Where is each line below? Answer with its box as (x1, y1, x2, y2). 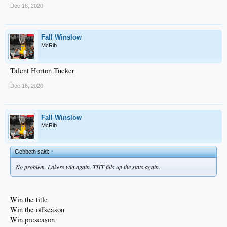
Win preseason (10, 214, 55, 224)
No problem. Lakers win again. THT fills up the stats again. (16, 162, 160, 171)
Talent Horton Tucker (10, 65, 74, 75)
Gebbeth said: (15, 148, 51, 155)
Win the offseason (10, 204, 64, 214)
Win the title (10, 194, 48, 204)
